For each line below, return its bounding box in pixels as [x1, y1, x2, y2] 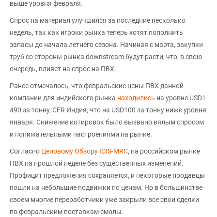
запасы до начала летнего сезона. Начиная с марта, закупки [10, 40, 203, 48]
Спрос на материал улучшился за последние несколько [10, 16, 186, 24]
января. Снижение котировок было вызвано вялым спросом [10, 118, 204, 126]
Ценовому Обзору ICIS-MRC [41, 147, 128, 155]
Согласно [10, 147, 41, 155]
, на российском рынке [128, 147, 200, 155]
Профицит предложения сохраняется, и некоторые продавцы [10, 171, 205, 179]
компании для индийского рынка [10, 93, 117, 102]
